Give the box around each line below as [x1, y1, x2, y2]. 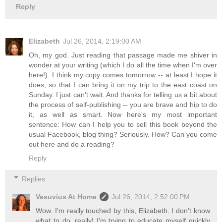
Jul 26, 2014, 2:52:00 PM [111, 192, 190, 201]
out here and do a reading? [29, 140, 114, 149]
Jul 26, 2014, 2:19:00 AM [63, 37, 141, 46]
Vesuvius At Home [36, 192, 97, 201]
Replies [22, 174, 46, 183]
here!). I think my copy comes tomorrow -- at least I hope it [29, 71, 217, 79]
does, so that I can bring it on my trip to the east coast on [29, 81, 217, 89]
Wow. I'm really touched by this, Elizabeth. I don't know [36, 206, 210, 215]
